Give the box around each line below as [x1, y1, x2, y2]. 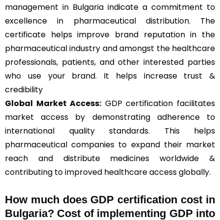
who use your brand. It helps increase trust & [5, 70, 215, 82]
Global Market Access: [5, 97, 102, 109]
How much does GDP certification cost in [5, 193, 215, 206]
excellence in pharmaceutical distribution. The [5, 15, 215, 27]
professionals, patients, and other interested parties [5, 56, 215, 68]
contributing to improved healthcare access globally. [5, 166, 211, 178]
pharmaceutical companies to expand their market [5, 138, 215, 150]
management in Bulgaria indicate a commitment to [5, 1, 215, 13]
